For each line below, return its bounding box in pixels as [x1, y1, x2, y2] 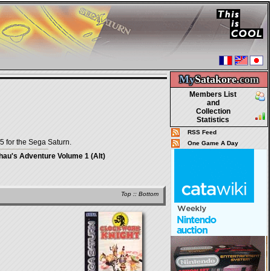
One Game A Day [188, 140, 238, 146]
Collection [195, 107, 230, 116]
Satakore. [195, 73, 240, 85]
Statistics [197, 116, 229, 124]
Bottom [139, 191, 158, 197]
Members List [189, 90, 237, 99]
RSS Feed [188, 129, 217, 135]
